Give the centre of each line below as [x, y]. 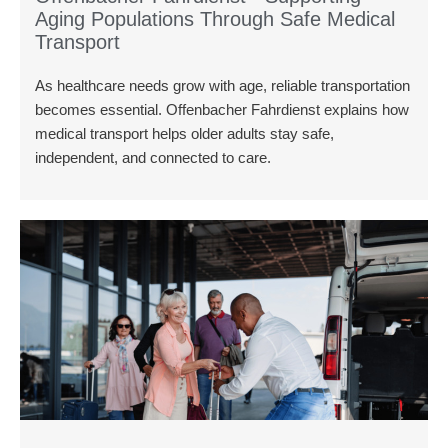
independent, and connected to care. [153, 157]
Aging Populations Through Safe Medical [215, 19]
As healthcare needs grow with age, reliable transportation [222, 85]
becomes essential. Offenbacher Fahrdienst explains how [222, 109]
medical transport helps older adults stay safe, [184, 133]
